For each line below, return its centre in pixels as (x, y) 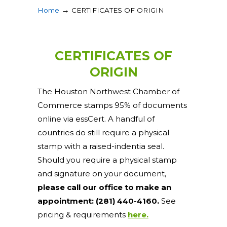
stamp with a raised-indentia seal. (101, 146)
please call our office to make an (104, 187)
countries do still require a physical (103, 133)
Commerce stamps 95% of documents (112, 105)
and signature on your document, (102, 174)
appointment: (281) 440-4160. (98, 201)
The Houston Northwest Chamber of (108, 91)
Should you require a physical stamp (107, 160)
